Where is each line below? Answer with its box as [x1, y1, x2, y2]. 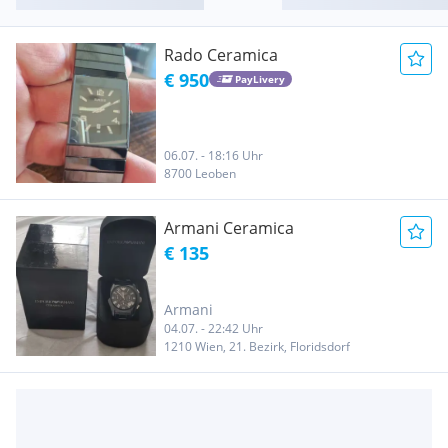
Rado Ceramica [164, 43, 278, 66]
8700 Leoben [164, 164, 236, 182]
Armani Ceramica [164, 216, 294, 239]
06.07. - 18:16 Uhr [164, 146, 263, 164]
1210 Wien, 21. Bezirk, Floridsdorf [164, 337, 350, 355]
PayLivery [234, 72, 285, 87]
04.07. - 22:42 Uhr [164, 319, 263, 337]
